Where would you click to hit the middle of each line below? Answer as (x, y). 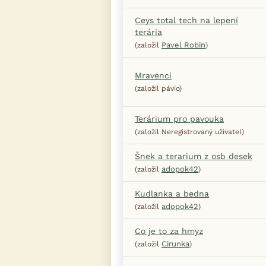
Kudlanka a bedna (172, 193)
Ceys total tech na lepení (186, 20)
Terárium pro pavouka (179, 118)
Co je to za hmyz (169, 231)
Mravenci (153, 75)
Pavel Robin (183, 45)
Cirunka (175, 243)
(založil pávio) (158, 88)
